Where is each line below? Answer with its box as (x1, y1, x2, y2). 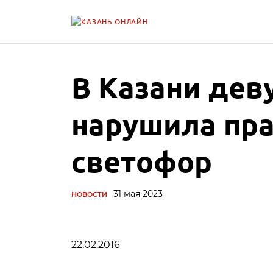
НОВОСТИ (71, 190, 107, 199)
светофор (71, 143, 212, 179)
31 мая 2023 (113, 188, 163, 199)
